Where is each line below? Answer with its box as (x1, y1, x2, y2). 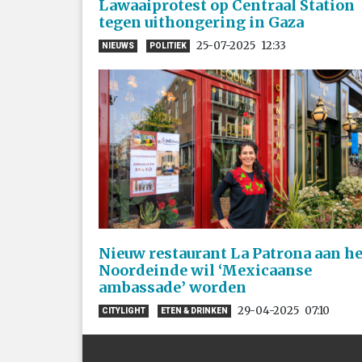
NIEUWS (102, 41, 134, 51)
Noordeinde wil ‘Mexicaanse (99, 260, 312, 280)
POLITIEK (149, 41, 187, 51)
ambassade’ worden (99, 277, 246, 297)
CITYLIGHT (102, 306, 145, 316)
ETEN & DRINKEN (161, 306, 228, 316)
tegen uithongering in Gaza (99, 12, 304, 32)
